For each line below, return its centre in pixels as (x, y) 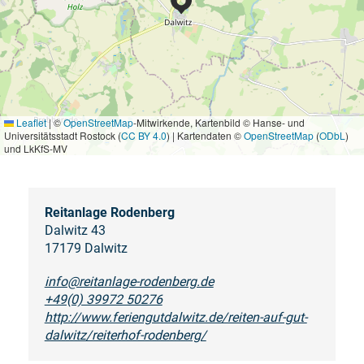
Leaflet (30, 122)
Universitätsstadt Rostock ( (63, 135)
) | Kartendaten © (205, 135)
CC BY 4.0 (144, 135)
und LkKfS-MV (36, 148)
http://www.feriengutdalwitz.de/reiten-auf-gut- (175, 317)
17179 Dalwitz (86, 248)
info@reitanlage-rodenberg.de (129, 282)
